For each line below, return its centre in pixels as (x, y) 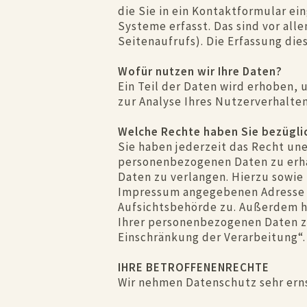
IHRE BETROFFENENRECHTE (194, 267)
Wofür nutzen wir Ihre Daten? (200, 71)
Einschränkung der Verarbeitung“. (212, 237)
